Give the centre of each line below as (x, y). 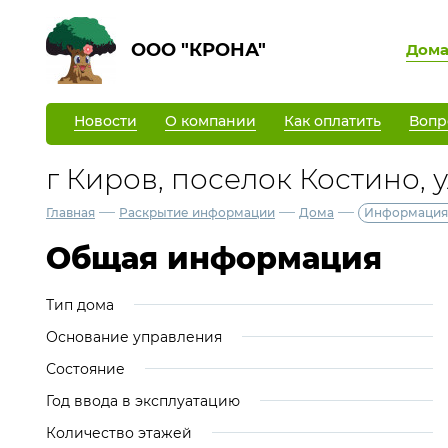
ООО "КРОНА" (198, 50)
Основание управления (134, 337)
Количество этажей (119, 433)
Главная (70, 212)
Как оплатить (332, 120)
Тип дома (80, 305)
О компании (210, 120)
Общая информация (214, 258)
